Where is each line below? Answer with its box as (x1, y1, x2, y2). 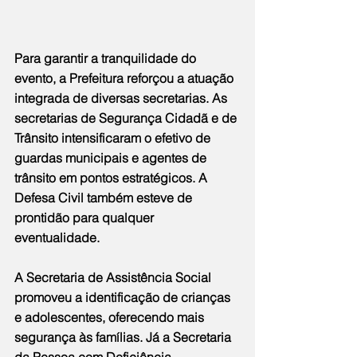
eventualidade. (14, 229, 100, 246)
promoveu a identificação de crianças (14, 289, 233, 306)
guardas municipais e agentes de (14, 150, 210, 167)
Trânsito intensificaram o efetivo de (14, 130, 214, 147)
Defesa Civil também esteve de (14, 190, 195, 206)
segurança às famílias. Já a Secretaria (14, 329, 234, 346)
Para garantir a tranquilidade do (14, 50, 199, 67)
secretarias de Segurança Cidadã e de (14, 110, 240, 127)
